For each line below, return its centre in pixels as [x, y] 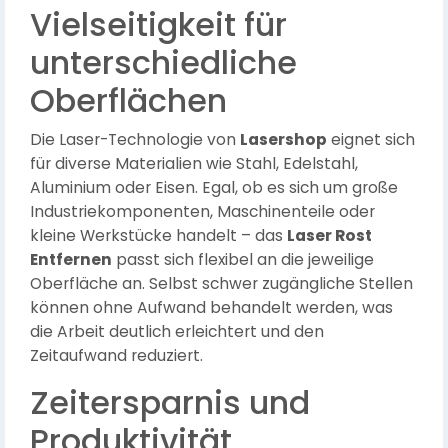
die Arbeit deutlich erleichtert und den [177, 331]
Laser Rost [329, 235]
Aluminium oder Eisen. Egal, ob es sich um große [214, 187]
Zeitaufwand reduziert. [116, 355]
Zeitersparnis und [170, 402]
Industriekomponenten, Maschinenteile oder [202, 211]
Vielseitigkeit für [158, 24]
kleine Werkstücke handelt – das [158, 235]
